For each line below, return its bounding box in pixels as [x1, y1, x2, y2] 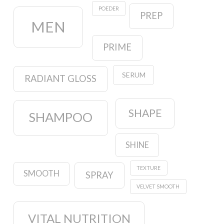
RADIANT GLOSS [24, 73, 96, 84]
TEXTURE [136, 164, 161, 171]
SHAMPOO [28, 109, 93, 125]
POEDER [98, 5, 119, 12]
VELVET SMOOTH [136, 183, 180, 189]
